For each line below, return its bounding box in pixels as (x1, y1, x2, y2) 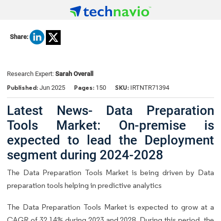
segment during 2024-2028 (7, 147, 163, 162)
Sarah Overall (55, 70, 93, 78)
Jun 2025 (39, 84, 65, 92)
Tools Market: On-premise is (7, 117, 214, 133)
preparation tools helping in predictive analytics (7, 180, 162, 190)
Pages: (74, 83, 94, 92)
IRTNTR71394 (129, 84, 169, 92)
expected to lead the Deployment (7, 132, 214, 147)
